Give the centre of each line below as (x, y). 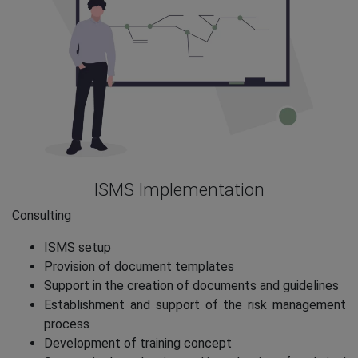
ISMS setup (78, 247)
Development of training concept (138, 343)
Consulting (42, 215)
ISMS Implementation (179, 189)
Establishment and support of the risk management (195, 304)
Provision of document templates (139, 266)
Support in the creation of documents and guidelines (191, 285)
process (67, 324)
